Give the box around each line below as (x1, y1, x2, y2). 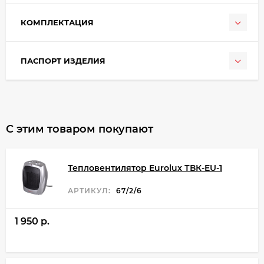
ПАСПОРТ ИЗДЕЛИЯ (21, 56, 105, 66)
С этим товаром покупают (6, 123, 153, 136)
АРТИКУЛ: (68, 186, 111, 195)
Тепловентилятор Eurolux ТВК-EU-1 (68, 162, 222, 173)
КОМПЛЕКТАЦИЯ (21, 18, 94, 28)
